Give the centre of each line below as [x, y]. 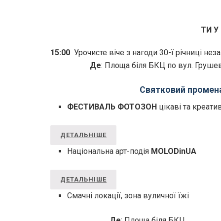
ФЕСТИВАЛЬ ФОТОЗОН [112, 107]
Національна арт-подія [109, 151]
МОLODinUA [175, 151]
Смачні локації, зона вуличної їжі [128, 196]
